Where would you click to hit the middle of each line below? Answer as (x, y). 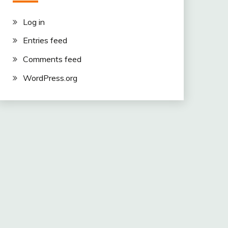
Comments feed (52, 59)
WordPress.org (50, 78)
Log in (34, 22)
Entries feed (45, 40)
